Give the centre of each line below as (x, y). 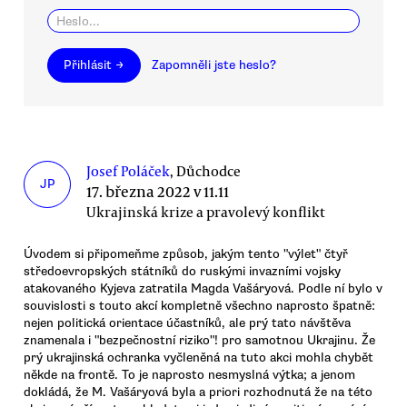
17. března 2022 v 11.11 (158, 192)
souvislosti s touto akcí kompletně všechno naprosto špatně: (199, 306)
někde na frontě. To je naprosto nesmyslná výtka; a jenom (189, 375)
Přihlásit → (94, 65)
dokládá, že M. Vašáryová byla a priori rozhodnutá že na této (198, 392)
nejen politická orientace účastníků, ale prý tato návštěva (187, 323)
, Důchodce (206, 171)
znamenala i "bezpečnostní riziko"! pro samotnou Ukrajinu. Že (199, 341)
